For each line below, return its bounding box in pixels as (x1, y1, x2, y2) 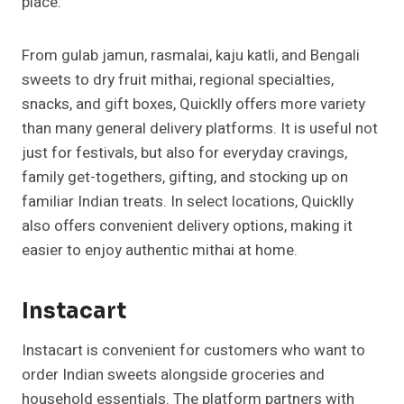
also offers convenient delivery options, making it (22, 215, 353, 238)
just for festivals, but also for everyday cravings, (22, 142, 347, 165)
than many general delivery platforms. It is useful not (22, 117, 378, 141)
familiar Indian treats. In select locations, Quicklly (22, 190, 353, 214)
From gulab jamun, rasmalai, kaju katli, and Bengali (22, 44, 360, 68)
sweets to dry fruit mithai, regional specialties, (22, 69, 334, 92)
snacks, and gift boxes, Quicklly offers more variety (22, 93, 365, 116)
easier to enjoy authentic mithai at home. (22, 239, 298, 262)
